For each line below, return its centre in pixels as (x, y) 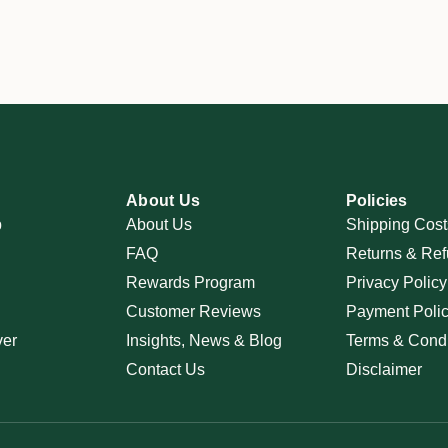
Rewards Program (191, 282)
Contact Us (166, 369)
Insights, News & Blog (204, 340)
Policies (376, 200)
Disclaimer (383, 369)
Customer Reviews (194, 311)
